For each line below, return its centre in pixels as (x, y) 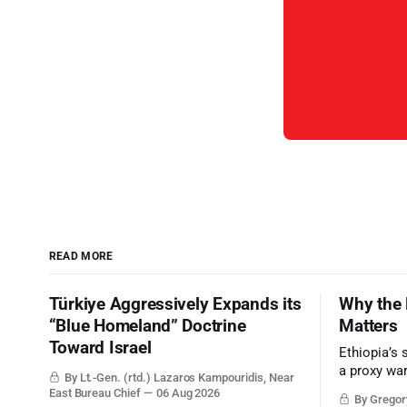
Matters (368, 326)
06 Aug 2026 (188, 393)
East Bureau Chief (94, 393)
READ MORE (81, 257)
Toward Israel (100, 348)
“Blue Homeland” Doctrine (147, 326)
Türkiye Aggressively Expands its (175, 304)
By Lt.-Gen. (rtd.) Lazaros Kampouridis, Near (179, 378)
